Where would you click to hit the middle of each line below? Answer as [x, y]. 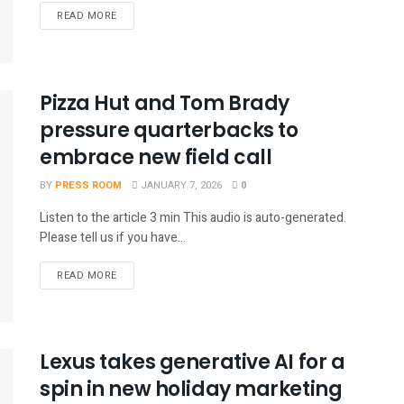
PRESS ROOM [88, 185]
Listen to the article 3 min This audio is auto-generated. [193, 217]
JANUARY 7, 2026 [180, 185]
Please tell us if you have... [113, 237]
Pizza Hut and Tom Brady [165, 103]
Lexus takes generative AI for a [193, 363]
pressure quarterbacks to [169, 130]
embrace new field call [156, 157]
